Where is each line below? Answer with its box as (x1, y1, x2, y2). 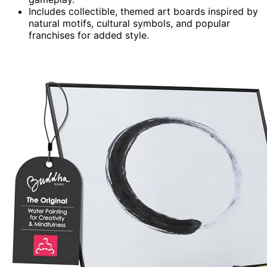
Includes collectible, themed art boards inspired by (29, 5, 258, 17)
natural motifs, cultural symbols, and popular (29, 17, 230, 29)
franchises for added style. (29, 29, 149, 41)
